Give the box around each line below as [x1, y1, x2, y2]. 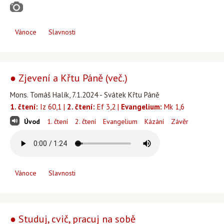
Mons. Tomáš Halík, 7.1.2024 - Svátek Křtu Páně [10, 90, 159, 99]
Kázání [144, 117, 164, 126]
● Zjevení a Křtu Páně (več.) [10, 71, 127, 84]
